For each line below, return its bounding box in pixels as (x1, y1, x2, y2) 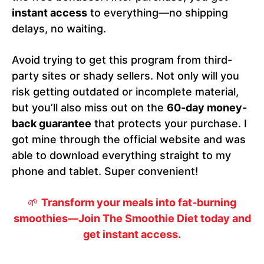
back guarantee (12, 117, 91, 130)
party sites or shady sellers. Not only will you (12, 70, 239, 82)
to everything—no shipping (87, 6, 228, 19)
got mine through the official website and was (12, 133, 246, 146)
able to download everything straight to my (12, 149, 231, 162)
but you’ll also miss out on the (12, 101, 167, 114)
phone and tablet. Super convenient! (12, 165, 198, 178)
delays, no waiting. (12, 22, 106, 35)
